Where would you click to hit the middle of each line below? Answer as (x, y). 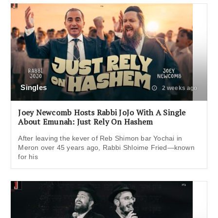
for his (28, 156)
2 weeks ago (179, 88)
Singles (34, 87)
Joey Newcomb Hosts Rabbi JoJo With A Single (102, 112)
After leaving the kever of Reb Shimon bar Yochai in (100, 138)
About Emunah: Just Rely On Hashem (86, 121)
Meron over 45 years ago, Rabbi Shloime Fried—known (106, 147)
